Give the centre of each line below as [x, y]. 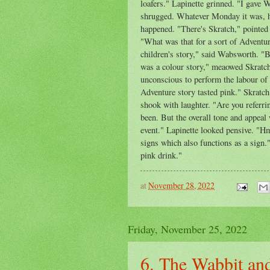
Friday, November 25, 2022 [187, 229]
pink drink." [161, 155]
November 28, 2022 [181, 186]
